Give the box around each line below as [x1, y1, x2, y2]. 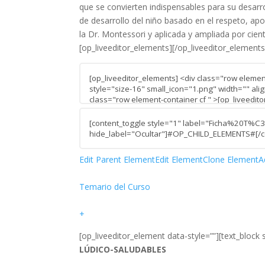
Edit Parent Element [79, 153, 156, 165]
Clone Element [203, 153, 259, 165]
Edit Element [155, 153, 203, 165]
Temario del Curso [79, 180, 151, 192]
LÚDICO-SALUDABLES [79, 243, 167, 255]
